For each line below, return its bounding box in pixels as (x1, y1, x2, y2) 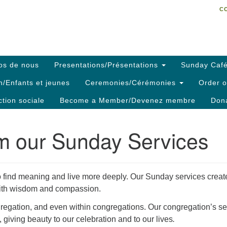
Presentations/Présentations (54, 60, 161, 69)
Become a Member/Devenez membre (60, 96, 196, 104)
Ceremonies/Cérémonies (85, 78, 178, 87)
